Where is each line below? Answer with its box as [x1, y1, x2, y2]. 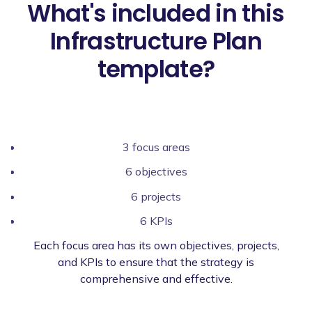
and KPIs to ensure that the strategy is [58, 254, 254, 269]
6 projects [131, 189, 181, 203]
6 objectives [125, 164, 187, 179]
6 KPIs [139, 213, 173, 228]
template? [97, 52, 215, 86]
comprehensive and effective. [79, 271, 233, 286]
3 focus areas [122, 140, 190, 155]
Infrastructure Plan [49, 24, 263, 58]
